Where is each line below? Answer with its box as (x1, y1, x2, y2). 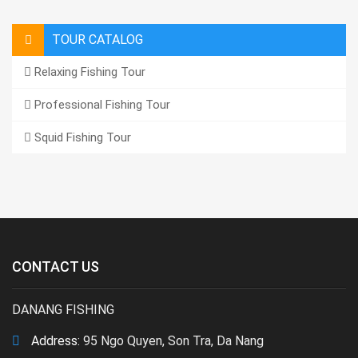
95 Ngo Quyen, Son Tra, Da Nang (80, 333, 264, 348)
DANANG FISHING (12, 302, 114, 317)
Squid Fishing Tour (31, 130, 131, 145)
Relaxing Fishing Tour (31, 65, 145, 79)
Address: (28, 333, 80, 348)
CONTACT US (12, 258, 99, 275)
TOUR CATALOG (52, 32, 143, 47)
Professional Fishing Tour (31, 97, 170, 112)
